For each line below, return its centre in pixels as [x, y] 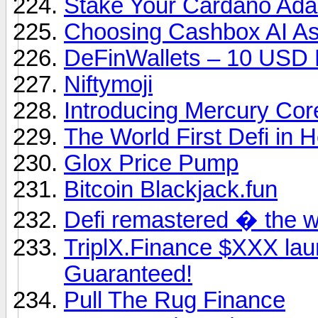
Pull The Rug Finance [175, 300]
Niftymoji [108, 84]
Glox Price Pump [151, 163]
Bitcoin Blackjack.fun [171, 189]
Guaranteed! [128, 274]
